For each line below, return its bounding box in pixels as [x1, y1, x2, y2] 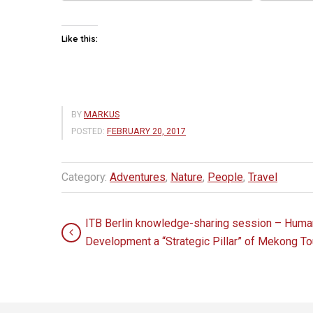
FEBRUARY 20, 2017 [107, 126, 186, 136]
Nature [170, 170, 203, 184]
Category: [61, 170, 110, 184]
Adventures [110, 170, 166, 184]
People [208, 170, 243, 184]
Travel [248, 170, 277, 184]
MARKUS [84, 109, 119, 119]
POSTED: [71, 126, 105, 136]
